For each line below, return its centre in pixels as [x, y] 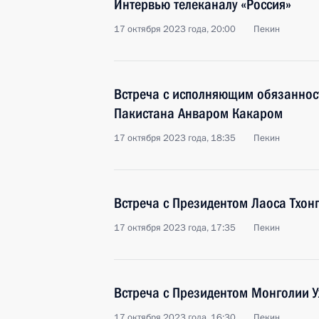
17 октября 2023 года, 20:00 [175, 29]
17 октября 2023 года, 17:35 [175, 228]
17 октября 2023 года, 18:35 [175, 138]
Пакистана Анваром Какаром [198, 113]
